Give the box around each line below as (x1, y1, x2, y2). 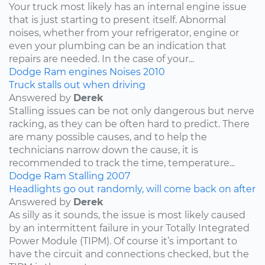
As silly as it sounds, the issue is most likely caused (9, 209, 245, 221)
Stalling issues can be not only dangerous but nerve (9, 105, 254, 117)
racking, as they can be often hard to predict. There (9, 118, 250, 130)
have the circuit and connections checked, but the (9, 248, 249, 260)
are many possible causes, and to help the (9, 131, 207, 143)
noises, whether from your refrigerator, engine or (9, 27, 239, 39)
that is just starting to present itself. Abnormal (9, 14, 226, 26)
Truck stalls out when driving (9, 79, 146, 91)
